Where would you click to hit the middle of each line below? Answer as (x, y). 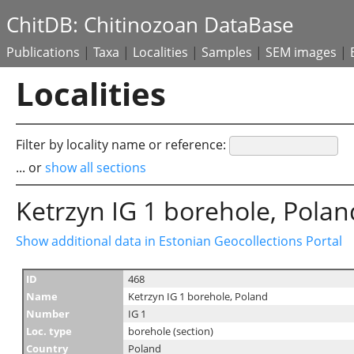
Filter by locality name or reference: (122, 145)
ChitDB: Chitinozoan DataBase (150, 25)
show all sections (96, 168)
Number (48, 314)
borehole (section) (171, 331)
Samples (227, 52)
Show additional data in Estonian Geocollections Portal (179, 241)
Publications (43, 52)
